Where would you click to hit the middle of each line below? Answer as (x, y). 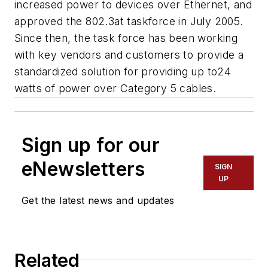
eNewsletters (83, 169)
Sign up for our (91, 145)
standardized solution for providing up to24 (123, 71)
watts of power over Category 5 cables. (115, 88)
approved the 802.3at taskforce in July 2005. (129, 21)
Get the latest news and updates (98, 200)
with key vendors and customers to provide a (129, 54)
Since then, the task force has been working (126, 38)
